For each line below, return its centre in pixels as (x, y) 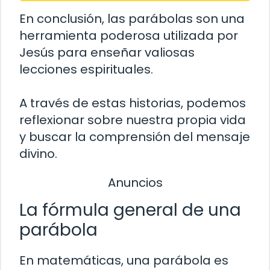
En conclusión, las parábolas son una (132, 18)
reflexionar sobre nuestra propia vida (133, 120)
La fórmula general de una (130, 210)
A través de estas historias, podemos (133, 103)
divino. (38, 153)
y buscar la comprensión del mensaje (135, 137)
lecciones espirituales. (86, 69)
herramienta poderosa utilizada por (129, 35)
